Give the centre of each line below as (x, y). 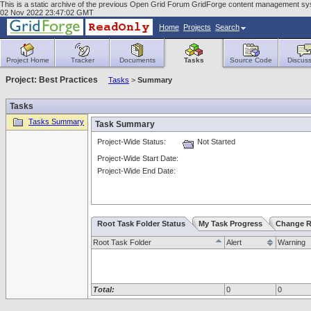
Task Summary (125, 124)
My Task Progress (230, 224)
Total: (104, 289)
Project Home (27, 60)
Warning (292, 242)
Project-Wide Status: (132, 142)
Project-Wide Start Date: (138, 158)
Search (227, 27)
